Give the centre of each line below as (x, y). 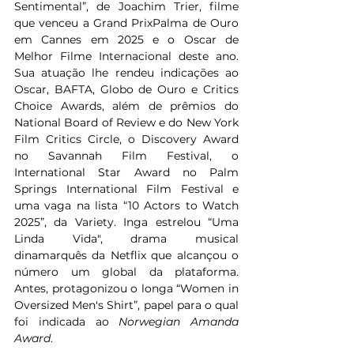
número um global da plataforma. (126, 272)
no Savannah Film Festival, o (126, 156)
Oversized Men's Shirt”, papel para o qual (126, 305)
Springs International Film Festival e (126, 189)
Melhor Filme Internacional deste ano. (126, 56)
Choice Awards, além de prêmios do (126, 106)
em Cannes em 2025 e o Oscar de (126, 40)
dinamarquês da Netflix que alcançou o (126, 256)
